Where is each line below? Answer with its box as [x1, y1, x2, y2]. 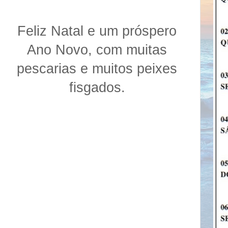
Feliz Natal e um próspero [17, 23, 177, 39]
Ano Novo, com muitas [27, 42, 167, 58]
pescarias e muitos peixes [17, 61, 177, 77]
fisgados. [69, 80, 125, 96]
